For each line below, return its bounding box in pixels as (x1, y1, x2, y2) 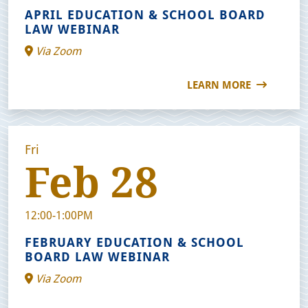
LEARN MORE (187, 77, 254, 91)
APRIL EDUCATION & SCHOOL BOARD (25, 5, 265, 23)
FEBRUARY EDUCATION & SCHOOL (25, 233, 244, 250)
